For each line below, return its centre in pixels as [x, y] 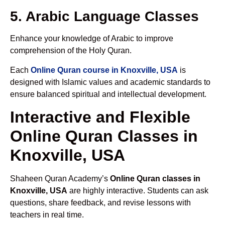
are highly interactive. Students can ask [138, 191]
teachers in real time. [47, 215]
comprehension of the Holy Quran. [71, 51]
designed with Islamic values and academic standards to [110, 82]
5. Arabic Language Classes [104, 17]
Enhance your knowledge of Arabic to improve [92, 39]
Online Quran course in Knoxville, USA [104, 70]
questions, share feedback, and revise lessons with [100, 203]
